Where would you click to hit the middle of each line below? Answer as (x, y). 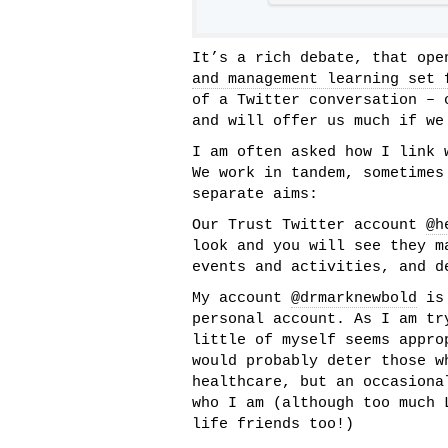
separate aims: (255, 194)
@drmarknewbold (354, 298)
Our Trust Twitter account (309, 225)
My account (241, 298)
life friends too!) (273, 424)
